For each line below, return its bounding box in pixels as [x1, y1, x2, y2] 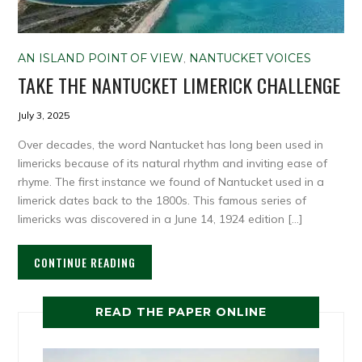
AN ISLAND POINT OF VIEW [18, 51, 184, 66]
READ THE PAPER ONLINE [95, 305, 267, 320]
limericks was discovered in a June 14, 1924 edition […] [18, 212, 303, 227]
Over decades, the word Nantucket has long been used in [18, 137, 324, 153]
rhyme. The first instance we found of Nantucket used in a [18, 175, 325, 190]
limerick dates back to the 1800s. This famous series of [18, 193, 307, 208]
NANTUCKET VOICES [189, 51, 312, 66]
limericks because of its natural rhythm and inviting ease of [18, 156, 328, 171]
